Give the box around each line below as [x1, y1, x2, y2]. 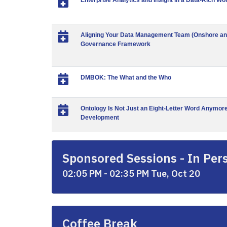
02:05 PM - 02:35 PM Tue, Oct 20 [62, 168, 200, 179]
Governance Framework [81, 41, 150, 48]
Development [81, 114, 119, 121]
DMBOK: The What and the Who [81, 74, 171, 81]
